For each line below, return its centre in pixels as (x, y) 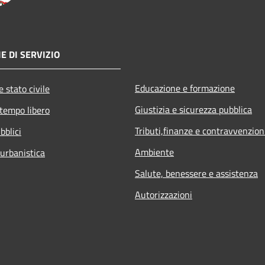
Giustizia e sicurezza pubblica (193, 109)
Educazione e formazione (185, 88)
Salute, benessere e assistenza (196, 173)
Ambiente (154, 152)
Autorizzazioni (164, 194)
